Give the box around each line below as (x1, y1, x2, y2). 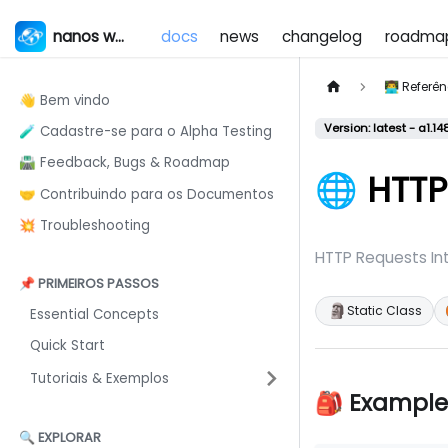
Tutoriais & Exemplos (30, 368, 170, 388)
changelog (282, 25, 363, 47)
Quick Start (30, 335, 106, 355)
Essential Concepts (30, 304, 160, 324)
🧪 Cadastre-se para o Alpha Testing (18, 122, 272, 142)
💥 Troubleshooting (18, 215, 150, 235)
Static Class (346, 301, 422, 319)
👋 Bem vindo (18, 91, 110, 111)
